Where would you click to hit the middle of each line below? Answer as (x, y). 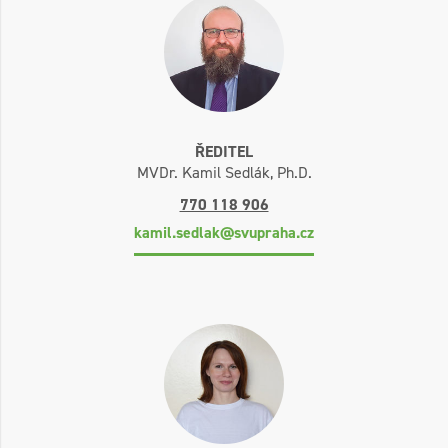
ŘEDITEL (224, 151)
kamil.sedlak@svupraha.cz (224, 232)
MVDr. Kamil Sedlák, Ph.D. (224, 172)
